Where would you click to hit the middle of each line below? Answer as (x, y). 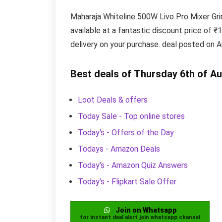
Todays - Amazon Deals (119, 149)
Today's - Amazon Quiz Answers (133, 165)
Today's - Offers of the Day (126, 132)
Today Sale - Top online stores (131, 116)
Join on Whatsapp (145, 210)
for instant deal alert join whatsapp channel (140, 217)
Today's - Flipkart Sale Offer (127, 181)
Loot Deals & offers (113, 100)
